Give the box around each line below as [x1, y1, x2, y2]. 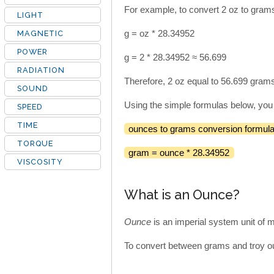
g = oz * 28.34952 [124, 28, 194, 39]
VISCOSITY [17, 157, 63, 166]
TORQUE [17, 139, 53, 148]
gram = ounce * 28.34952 [128, 147, 229, 158]
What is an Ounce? [124, 187, 240, 203]
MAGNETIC [17, 29, 64, 38]
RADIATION [17, 65, 65, 75]
